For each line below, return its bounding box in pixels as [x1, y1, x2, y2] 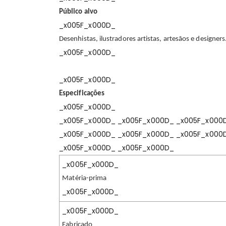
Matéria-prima [62, 174, 107, 182]
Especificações [59, 89, 105, 97]
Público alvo [59, 8, 97, 16]
